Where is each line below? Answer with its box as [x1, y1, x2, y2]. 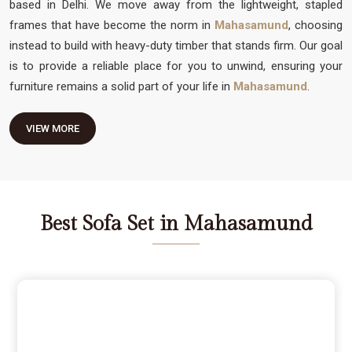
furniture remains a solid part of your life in [9, 79, 230, 93]
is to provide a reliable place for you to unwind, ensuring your [9, 58, 343, 73]
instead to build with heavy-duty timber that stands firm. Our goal [9, 38, 343, 53]
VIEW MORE [26, 122, 79, 134]
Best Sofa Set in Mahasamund [39, 211, 313, 236]
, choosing [288, 17, 343, 32]
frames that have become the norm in [9, 17, 214, 32]
